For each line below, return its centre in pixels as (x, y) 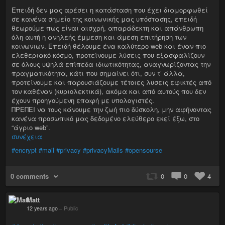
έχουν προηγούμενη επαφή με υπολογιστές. (83, 100)
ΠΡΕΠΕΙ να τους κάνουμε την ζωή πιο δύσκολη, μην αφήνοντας (111, 109)
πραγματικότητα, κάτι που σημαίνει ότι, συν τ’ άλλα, (98, 73)
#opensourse (144, 150)
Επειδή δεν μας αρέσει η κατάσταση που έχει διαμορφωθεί (110, 10)
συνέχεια (27, 136)
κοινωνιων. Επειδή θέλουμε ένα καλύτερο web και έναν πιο (109, 46)
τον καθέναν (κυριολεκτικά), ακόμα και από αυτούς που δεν (109, 91)
